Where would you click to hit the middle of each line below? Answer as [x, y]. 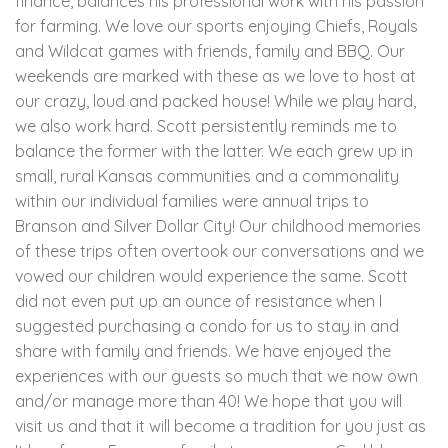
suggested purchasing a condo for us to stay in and [207, 325]
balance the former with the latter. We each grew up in [214, 150]
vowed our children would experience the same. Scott [211, 275]
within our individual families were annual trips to [192, 200]
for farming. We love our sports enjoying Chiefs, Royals [216, 25]
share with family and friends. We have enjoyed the [203, 350]
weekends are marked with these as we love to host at [215, 75]
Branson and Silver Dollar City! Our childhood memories [218, 225]
